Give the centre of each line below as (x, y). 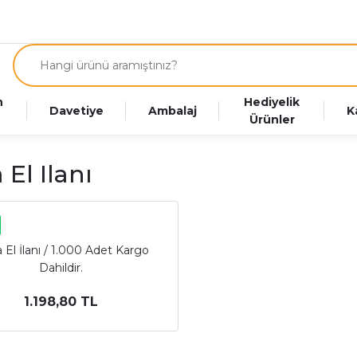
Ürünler (272, 120)
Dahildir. (61, 268)
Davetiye (77, 111)
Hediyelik (272, 102)
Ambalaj (173, 111)
